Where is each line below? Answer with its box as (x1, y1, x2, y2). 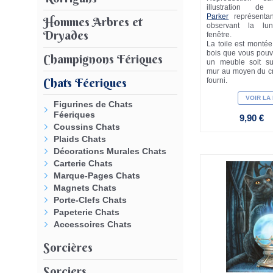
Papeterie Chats (54, 207, 119, 217)
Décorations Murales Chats (54, 146, 166, 156)
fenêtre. (207, 30, 234, 39)
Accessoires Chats (54, 219, 132, 229)
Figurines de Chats (54, 99, 133, 109)
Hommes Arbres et (43, 13, 142, 29)
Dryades (43, 27, 88, 43)
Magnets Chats (54, 182, 116, 193)
